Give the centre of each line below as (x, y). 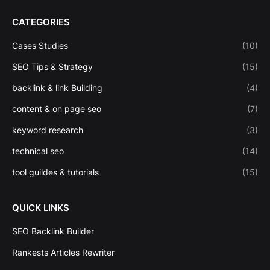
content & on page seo (57, 108)
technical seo (38, 151)
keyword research (48, 130)
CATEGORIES (41, 22)
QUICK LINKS (41, 207)
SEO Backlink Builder (53, 231)
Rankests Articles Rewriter (63, 252)
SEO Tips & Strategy (52, 66)
